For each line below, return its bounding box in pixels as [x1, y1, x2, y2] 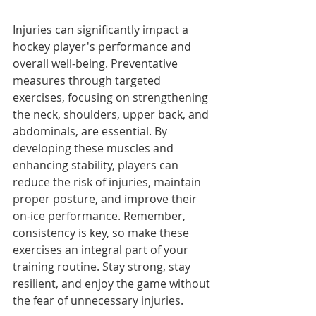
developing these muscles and [13, 140, 176, 157]
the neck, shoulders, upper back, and [13, 107, 212, 123]
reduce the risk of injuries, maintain [13, 174, 204, 190]
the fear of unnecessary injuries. [13, 293, 183, 309]
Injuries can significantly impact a [13, 22, 191, 38]
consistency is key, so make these [13, 225, 192, 241]
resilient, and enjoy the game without [13, 276, 213, 292]
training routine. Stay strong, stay [13, 259, 193, 275]
